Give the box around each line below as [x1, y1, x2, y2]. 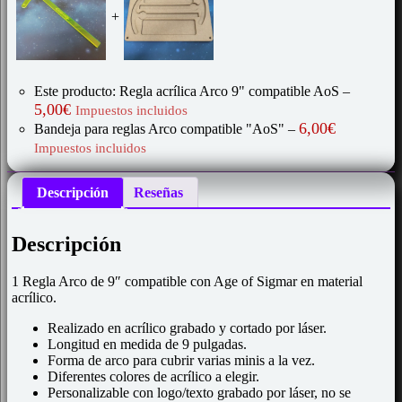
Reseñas [134, 184, 183, 200]
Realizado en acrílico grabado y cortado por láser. [48, 320, 327, 336]
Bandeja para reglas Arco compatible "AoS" [34, 120, 288, 136]
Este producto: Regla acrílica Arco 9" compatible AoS [34, 83, 343, 99]
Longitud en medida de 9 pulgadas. [48, 336, 247, 353]
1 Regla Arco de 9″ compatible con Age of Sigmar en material [12, 274, 363, 290]
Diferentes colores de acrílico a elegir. [48, 369, 259, 385]
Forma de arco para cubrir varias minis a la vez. [48, 353, 315, 369]
